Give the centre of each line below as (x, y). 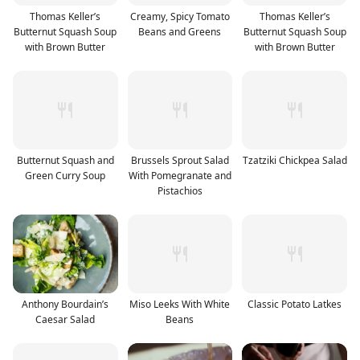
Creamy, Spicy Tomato (180, 16)
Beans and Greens (180, 31)
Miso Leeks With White (180, 304)
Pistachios (180, 190)
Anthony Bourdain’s (65, 304)
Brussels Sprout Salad (180, 160)
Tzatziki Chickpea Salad (295, 160)
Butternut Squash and (65, 160)
